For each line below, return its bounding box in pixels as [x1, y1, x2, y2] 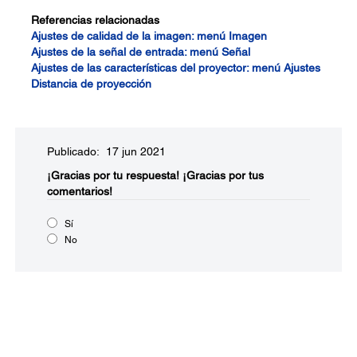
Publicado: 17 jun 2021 [47, 145, 166, 158]
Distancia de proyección [31, 77, 151, 90]
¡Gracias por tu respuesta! [47, 169, 179, 182]
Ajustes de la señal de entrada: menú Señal [31, 45, 250, 58]
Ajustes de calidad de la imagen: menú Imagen [31, 29, 267, 42]
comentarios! [47, 185, 112, 198]
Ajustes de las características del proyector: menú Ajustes [31, 61, 320, 74]
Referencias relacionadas [31, 14, 159, 26]
